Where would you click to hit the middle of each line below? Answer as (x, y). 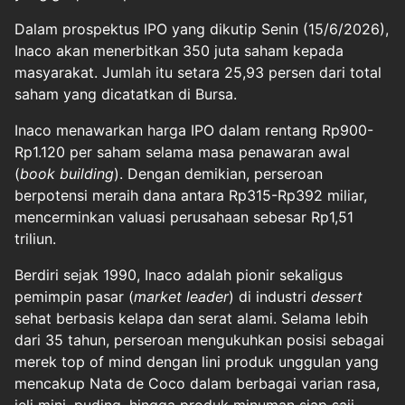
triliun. (35, 239)
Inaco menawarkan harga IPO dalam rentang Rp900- (194, 130)
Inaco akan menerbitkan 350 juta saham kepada (179, 51)
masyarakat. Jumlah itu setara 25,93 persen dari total (198, 72)
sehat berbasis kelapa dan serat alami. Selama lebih (191, 318)
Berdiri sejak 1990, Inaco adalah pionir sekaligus (179, 275)
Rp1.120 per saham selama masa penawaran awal (182, 152)
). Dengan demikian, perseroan (218, 174)
